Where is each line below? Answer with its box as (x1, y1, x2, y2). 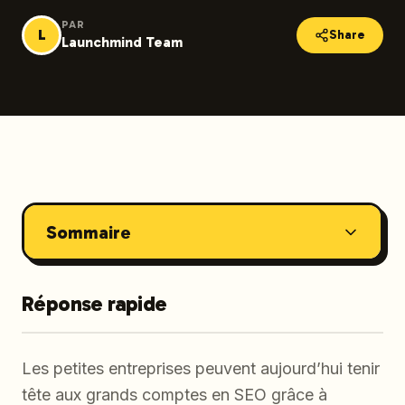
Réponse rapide (22, 290, 167, 316)
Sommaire (45, 221, 131, 243)
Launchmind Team (61, 33, 183, 51)
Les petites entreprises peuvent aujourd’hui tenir (22, 359, 380, 378)
